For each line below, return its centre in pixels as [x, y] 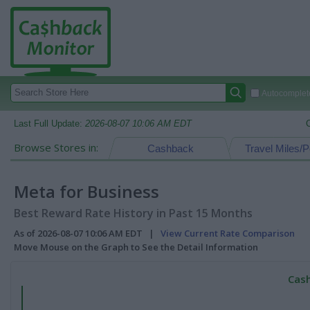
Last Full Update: [49, 124]
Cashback [170, 148]
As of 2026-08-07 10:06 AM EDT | [87, 233]
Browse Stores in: [56, 147]
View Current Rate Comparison [228, 233]
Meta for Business [86, 191]
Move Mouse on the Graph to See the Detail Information [136, 247]
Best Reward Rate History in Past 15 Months [133, 213]
